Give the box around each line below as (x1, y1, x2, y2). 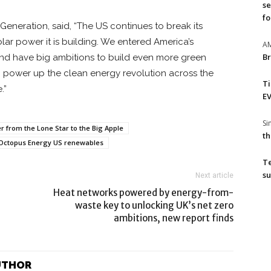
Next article (195, 171, 233, 180)
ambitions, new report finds (114, 212, 233, 224)
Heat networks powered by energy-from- (53, 187, 233, 198)
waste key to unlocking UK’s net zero (75, 200, 233, 211)
